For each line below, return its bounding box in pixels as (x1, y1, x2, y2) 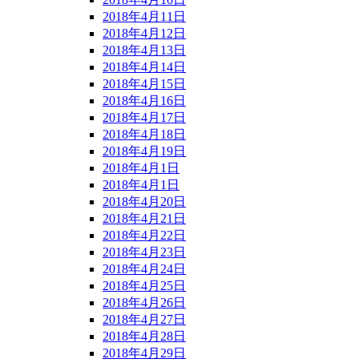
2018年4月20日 (103, 194, 186, 208)
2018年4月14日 (103, 59, 186, 74)
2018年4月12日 (103, 26, 186, 40)
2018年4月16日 (103, 93, 186, 107)
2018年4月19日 (103, 143, 186, 158)
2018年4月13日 (103, 42, 186, 57)
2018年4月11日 (103, 9, 186, 23)
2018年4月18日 (103, 127, 186, 141)
